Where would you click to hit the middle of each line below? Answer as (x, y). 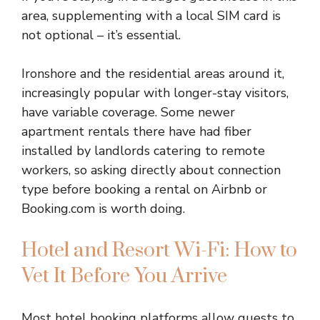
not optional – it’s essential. (101, 35)
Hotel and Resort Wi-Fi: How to (159, 250)
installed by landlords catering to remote (143, 151)
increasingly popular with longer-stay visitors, (155, 93)
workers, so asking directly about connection (151, 170)
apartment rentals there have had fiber (136, 131)
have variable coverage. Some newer (128, 112)
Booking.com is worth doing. (103, 209)
